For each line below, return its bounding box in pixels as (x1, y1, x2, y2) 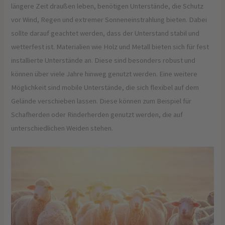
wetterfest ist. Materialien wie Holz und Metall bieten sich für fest (11, 42, 209, 51)
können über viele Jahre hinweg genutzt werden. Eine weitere (11, 69, 198, 78)
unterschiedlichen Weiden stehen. (11, 124, 114, 133)
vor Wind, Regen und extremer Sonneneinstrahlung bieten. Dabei (11, 15, 207, 24)
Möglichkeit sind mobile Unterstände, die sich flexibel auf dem (11, 83, 199, 92)
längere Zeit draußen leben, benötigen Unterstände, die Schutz (11, 2, 204, 11)
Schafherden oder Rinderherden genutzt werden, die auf (11, 110, 183, 119)
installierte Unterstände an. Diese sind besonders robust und (11, 56, 196, 65)
